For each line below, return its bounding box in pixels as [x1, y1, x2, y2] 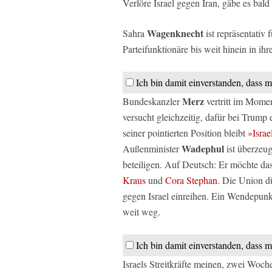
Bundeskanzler [123, 94, 182, 107]
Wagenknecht [147, 25, 203, 40]
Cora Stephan [165, 173, 217, 186]
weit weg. [123, 205, 160, 218]
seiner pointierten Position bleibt [123, 126, 248, 139]
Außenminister [123, 141, 182, 155]
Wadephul [182, 141, 224, 155]
